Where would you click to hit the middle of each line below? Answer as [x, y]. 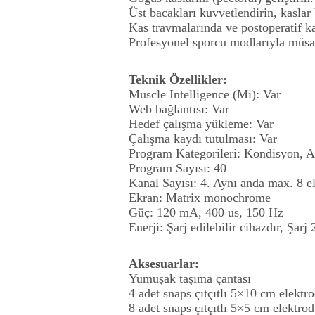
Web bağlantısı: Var [179, 109]
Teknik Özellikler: [178, 79]
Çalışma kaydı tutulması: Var [203, 138]
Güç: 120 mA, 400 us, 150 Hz [206, 212]
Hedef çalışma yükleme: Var [201, 123]
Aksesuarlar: [164, 264]
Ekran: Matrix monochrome [200, 197]
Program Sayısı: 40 [178, 168]
